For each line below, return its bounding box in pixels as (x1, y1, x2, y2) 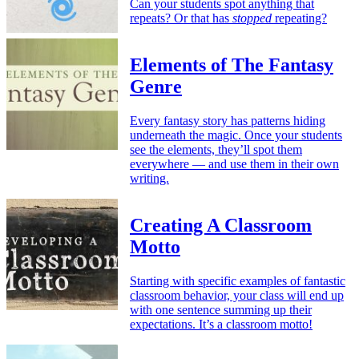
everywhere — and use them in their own (130, 157, 339, 171)
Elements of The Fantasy (130, 54, 333, 76)
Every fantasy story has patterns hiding (130, 114, 325, 127)
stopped (232, 11, 272, 26)
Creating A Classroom (130, 214, 312, 236)
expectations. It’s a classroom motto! (130, 317, 313, 331)
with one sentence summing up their (130, 302, 312, 317)
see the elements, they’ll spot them (130, 143, 302, 156)
